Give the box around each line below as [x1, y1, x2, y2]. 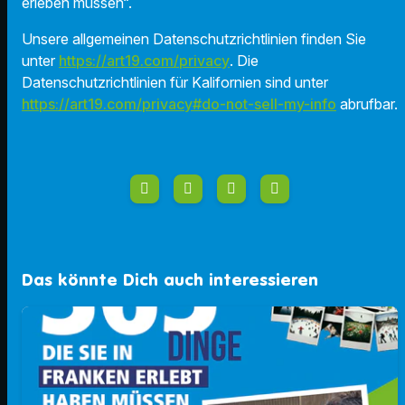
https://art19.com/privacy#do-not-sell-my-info [22, 94, 336, 113]
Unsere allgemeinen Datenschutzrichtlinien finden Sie [22, 29, 366, 48]
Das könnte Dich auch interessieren [22, 268, 318, 289]
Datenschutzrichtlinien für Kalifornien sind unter [22, 72, 328, 91]
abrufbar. [336, 94, 398, 113]
